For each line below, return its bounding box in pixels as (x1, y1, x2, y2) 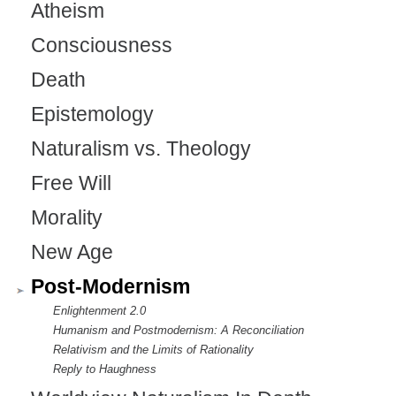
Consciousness (31, 34, 172, 57)
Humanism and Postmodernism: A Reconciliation (53, 324, 304, 338)
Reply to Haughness (53, 362, 156, 377)
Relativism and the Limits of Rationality (53, 343, 254, 357)
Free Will (31, 172, 111, 195)
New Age (31, 241, 113, 264)
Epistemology (31, 103, 154, 126)
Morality (31, 207, 103, 230)
